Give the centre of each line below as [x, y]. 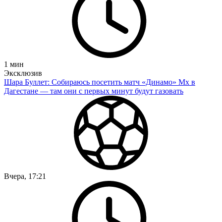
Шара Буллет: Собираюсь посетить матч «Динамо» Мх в [100, 82]
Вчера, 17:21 [25, 176]
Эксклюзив [23, 73]
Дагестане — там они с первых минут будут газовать [94, 91]
